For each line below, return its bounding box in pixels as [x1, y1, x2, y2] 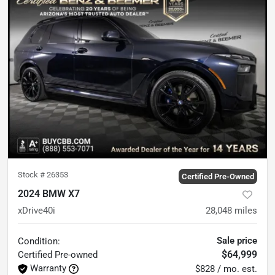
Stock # [18, 170, 47, 180]
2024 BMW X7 [18, 188, 80, 200]
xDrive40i [18, 205, 55, 217]
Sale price [217, 235, 257, 247]
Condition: [18, 236, 60, 247]
